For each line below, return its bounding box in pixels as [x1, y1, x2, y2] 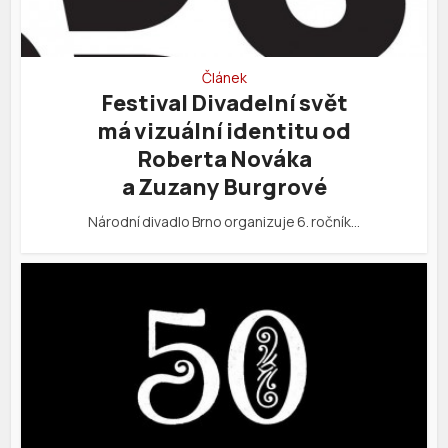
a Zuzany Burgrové [121, 171, 327, 202]
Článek [201, 67, 247, 87]
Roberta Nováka [136, 143, 312, 174]
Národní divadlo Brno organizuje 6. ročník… [88, 211, 360, 231]
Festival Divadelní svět [100, 87, 348, 118]
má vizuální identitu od [97, 115, 351, 146]
